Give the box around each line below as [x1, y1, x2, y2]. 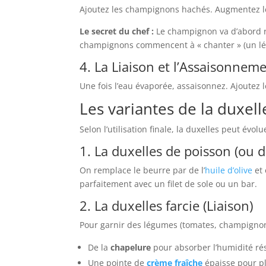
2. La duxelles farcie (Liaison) [80, 197, 254, 215]
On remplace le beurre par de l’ [80, 164, 205, 176]
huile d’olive [205, 164, 253, 176]
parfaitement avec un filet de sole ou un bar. [80, 178, 258, 190]
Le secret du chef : [80, 26, 154, 37]
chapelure [110, 242, 151, 254]
